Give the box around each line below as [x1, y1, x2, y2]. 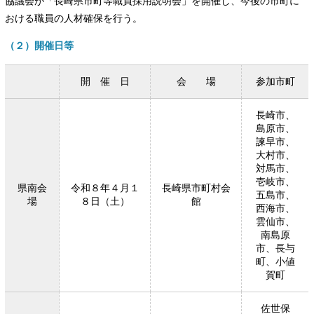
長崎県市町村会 [161, 182, 231, 194]
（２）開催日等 [5, 39, 74, 51]
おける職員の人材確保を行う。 [5, 12, 143, 24]
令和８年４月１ [70, 182, 139, 194]
